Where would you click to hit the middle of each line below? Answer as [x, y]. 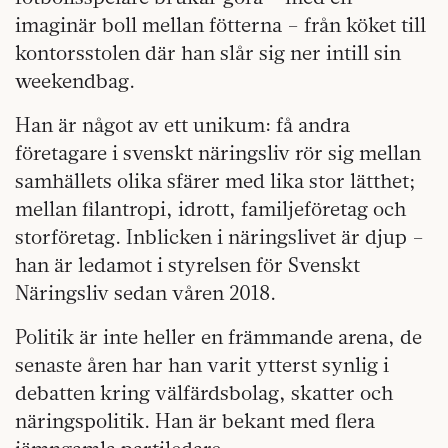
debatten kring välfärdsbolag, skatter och [204, 392]
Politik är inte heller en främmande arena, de [218, 336]
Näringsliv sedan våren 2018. [145, 292]
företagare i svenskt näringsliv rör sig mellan [218, 152]
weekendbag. [75, 80]
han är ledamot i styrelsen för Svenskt [187, 264]
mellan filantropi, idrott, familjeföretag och [210, 208]
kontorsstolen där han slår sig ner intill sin [208, 52]
